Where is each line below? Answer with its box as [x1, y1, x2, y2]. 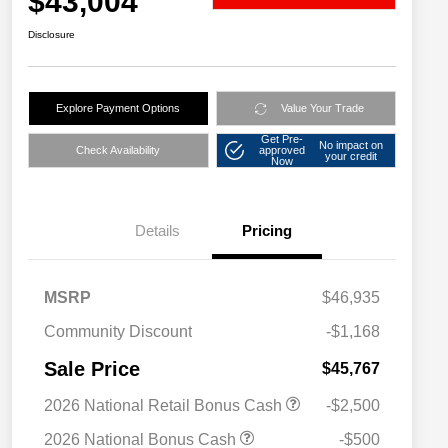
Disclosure [28, 29, 75, 41]
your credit [325, 149, 378, 162]
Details [134, 222, 180, 240]
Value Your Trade [280, 102, 364, 115]
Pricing [242, 222, 292, 240]
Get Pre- [260, 133, 303, 146]
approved [258, 144, 305, 157]
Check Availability [76, 144, 161, 157]
